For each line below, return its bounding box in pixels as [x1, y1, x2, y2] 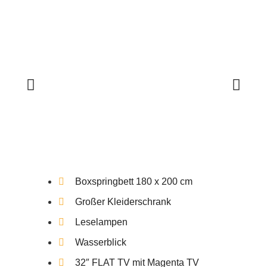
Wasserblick [75, 237, 127, 247]
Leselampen [75, 216, 128, 227]
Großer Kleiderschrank [75, 196, 172, 207]
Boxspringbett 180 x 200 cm [75, 176, 193, 187]
